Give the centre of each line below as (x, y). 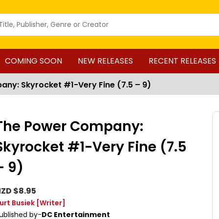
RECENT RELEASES (182, 61)
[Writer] (51, 203)
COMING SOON (33, 61)
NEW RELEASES (105, 61)
